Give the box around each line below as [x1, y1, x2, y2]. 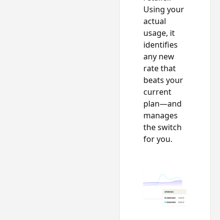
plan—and [143, 98, 182, 110]
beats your [143, 75, 183, 86]
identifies [143, 39, 178, 51]
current [143, 86, 171, 98]
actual [143, 16, 166, 27]
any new [143, 51, 174, 62]
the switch [143, 122, 182, 133]
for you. [143, 134, 172, 145]
